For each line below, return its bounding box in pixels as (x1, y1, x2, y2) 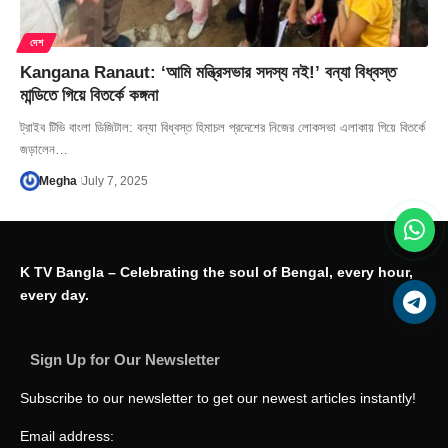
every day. (20, 287, 89, 303)
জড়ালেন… (20, 141, 68, 157)
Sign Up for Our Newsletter (30, 350, 220, 368)
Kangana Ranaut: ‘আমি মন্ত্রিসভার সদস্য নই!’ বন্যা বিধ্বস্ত (20, 62, 396, 82)
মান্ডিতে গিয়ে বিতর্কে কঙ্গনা (20, 85, 163, 105)
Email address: (20, 428, 114, 444)
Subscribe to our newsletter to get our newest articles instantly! (20, 390, 416, 406)
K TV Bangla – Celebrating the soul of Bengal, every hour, (20, 264, 413, 280)
